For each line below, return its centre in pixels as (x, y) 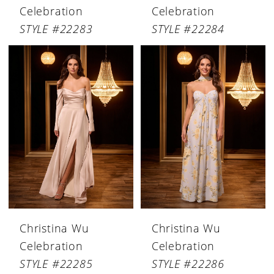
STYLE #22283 (56, 28)
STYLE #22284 (188, 28)
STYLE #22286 (188, 263)
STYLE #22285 (56, 263)
